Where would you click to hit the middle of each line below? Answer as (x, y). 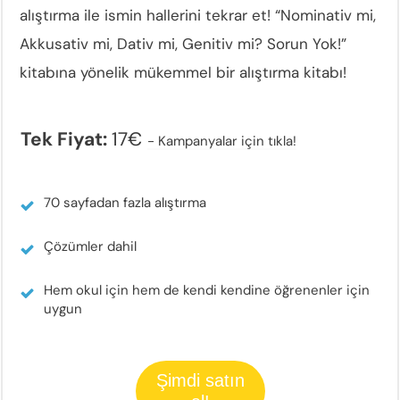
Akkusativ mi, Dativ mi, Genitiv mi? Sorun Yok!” (183, 44)
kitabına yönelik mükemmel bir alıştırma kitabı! (183, 73)
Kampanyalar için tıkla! (227, 142)
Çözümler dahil (90, 247)
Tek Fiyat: (66, 140)
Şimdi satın (200, 381)
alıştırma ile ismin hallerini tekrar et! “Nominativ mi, (198, 16)
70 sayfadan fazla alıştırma (125, 203)
